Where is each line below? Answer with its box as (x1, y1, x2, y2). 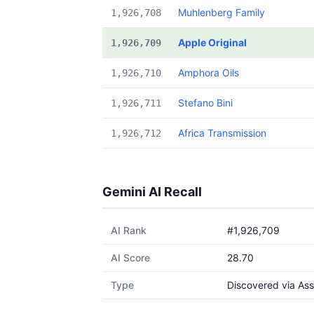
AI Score (111, 252, 150, 264)
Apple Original (178, 36, 247, 48)
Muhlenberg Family (178, 6, 265, 18)
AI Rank (111, 224, 146, 236)
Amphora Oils (178, 67, 239, 78)
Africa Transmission (178, 127, 266, 139)
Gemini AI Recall (102, 184, 202, 199)
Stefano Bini (178, 97, 233, 109)
